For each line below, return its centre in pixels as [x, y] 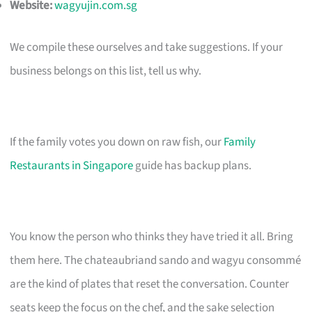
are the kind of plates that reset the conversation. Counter [150, 284]
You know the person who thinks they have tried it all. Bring [152, 236]
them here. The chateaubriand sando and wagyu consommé [156, 260]
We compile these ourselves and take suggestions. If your [147, 47]
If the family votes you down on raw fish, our [117, 142]
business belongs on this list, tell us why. [106, 71]
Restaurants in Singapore [72, 165]
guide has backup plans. [193, 165]
